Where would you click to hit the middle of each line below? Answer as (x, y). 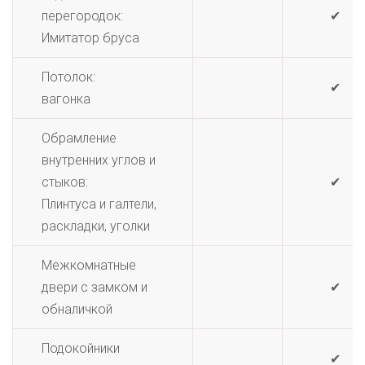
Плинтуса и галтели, (99, 204)
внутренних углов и (99, 160)
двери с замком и (95, 287)
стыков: (65, 182)
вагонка (66, 99)
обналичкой (77, 309)
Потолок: (68, 77)
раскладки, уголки (96, 226)
